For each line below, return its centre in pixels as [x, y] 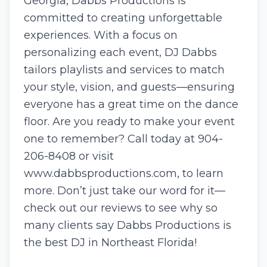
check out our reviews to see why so [121, 208]
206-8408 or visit [69, 156]
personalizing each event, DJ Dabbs [120, 52]
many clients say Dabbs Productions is [128, 225]
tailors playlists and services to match [124, 70]
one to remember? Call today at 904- [123, 139]
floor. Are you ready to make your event [129, 122]
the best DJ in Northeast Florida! [110, 243]
